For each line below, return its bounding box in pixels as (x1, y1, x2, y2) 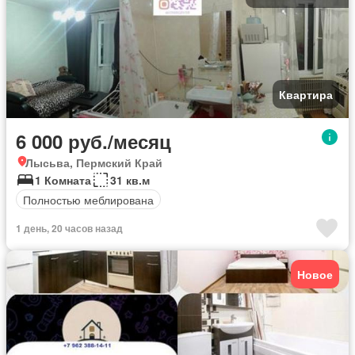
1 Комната (35, 172, 91, 188)
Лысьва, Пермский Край (25, 155, 162, 170)
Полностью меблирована (23, 191, 154, 208)
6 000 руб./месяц (16, 128, 171, 155)
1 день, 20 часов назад (16, 221, 123, 235)
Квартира (279, 86, 333, 102)
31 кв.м (110, 172, 150, 188)
